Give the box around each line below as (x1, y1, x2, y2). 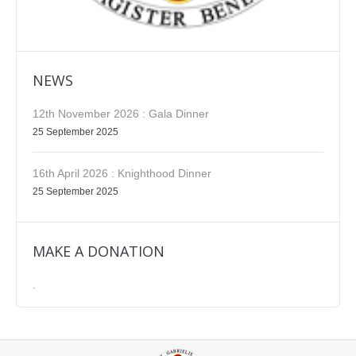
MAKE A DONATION (33, 241, 164, 261)
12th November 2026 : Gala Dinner (33, 106, 209, 120)
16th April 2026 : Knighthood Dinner (33, 166, 211, 180)
